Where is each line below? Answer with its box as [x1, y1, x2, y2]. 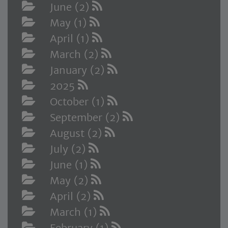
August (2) [50, 127, 105, 140]
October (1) [50, 95, 107, 108]
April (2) [50, 190, 94, 203]
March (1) [50, 206, 100, 219]
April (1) [50, 32, 92, 45]
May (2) [50, 174, 91, 187]
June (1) [50, 158, 91, 172]
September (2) [50, 111, 123, 124]
